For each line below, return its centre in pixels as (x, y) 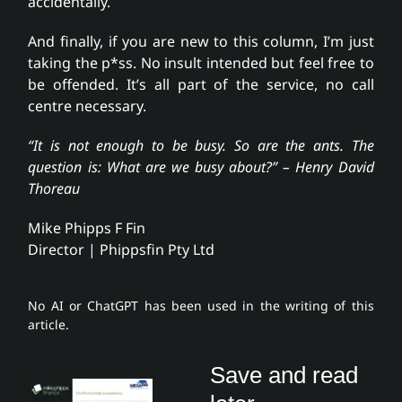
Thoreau (54, 189)
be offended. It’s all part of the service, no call (201, 85)
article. (49, 325)
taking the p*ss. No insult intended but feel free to (201, 63)
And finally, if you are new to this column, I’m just (201, 42)
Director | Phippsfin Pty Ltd (122, 250)
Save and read (284, 376)
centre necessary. (87, 106)
